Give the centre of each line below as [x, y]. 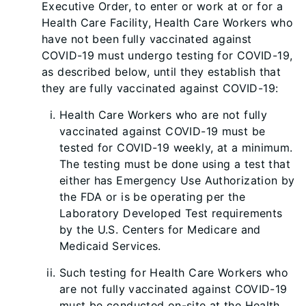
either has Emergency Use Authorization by [177, 180]
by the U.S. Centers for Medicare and [160, 229]
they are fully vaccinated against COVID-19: [162, 88]
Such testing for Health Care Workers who [174, 273]
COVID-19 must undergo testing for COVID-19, [167, 55]
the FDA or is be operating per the [152, 197]
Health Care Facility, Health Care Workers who [168, 23]
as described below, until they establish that [162, 72]
